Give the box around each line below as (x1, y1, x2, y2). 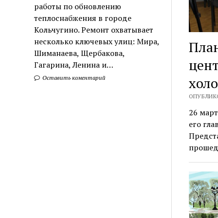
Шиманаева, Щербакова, (34, 47, 125, 58)
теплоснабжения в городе (34, 12, 132, 23)
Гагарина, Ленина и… (34, 59, 114, 70)
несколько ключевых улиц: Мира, (34, 36, 160, 47)
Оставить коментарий (41, 73, 106, 81)
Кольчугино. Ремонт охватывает (34, 24, 154, 35)
